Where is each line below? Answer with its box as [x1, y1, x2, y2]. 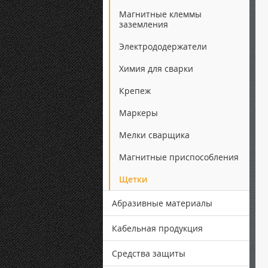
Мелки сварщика [119, 129, 190, 141]
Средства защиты [112, 248, 185, 259]
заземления [119, 19, 168, 30]
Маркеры [119, 107, 158, 118]
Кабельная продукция [112, 223, 203, 234]
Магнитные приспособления [119, 151, 239, 163]
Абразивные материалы [112, 197, 212, 209]
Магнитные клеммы [119, 8, 202, 20]
